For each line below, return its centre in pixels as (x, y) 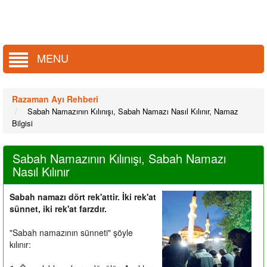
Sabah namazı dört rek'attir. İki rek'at (83, 196)
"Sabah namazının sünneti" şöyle (71, 232)
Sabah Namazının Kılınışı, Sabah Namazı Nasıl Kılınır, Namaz (133, 111)
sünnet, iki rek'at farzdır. (58, 208)
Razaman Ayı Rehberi (55, 99)
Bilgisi (22, 123)
